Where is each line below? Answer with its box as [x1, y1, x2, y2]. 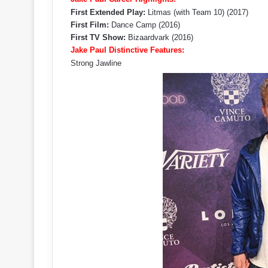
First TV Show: [71, 33, 126, 42]
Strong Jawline [71, 59, 121, 68]
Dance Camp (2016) [109, 20, 180, 29]
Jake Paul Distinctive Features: [71, 45, 184, 54]
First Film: [71, 20, 109, 29]
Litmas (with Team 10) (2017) [145, 8, 248, 17]
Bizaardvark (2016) [126, 33, 193, 42]
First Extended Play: [71, 8, 145, 17]
